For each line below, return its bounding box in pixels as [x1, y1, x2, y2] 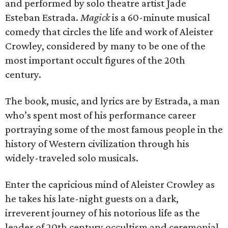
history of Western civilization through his [5, 137, 189, 150]
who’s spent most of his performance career [5, 109, 196, 121]
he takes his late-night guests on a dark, [5, 192, 179, 205]
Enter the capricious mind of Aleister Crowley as [5, 178, 215, 190]
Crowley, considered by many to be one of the [5, 40, 206, 52]
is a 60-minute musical [110, 11, 210, 23]
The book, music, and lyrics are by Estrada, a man [5, 95, 220, 107]
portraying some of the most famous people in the [5, 123, 223, 135]
